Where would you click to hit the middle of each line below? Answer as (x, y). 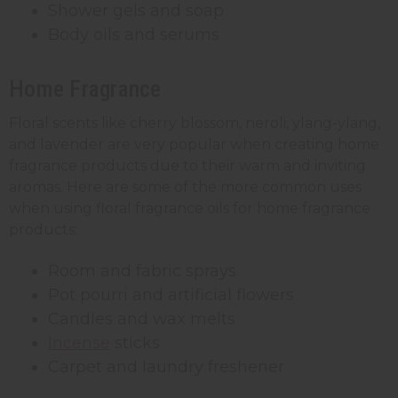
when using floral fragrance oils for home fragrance (190, 208)
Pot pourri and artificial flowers (171, 295)
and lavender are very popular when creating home (194, 144)
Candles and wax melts (142, 318)
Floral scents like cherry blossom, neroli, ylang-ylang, (195, 123)
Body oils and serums (134, 34)
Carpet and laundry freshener (167, 366)
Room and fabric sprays (143, 271)
